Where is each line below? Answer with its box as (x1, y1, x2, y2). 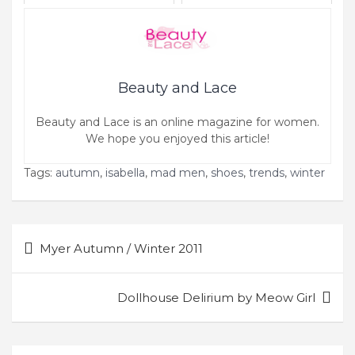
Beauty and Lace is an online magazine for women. (36, 115, 319, 130)
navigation (11, 246, 92, 277)
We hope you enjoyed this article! (86, 132, 269, 147)
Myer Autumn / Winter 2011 (40, 241, 203, 257)
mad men (151, 166, 205, 181)
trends (249, 166, 284, 181)
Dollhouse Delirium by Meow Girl (117, 290, 315, 306)
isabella (105, 166, 145, 181)
